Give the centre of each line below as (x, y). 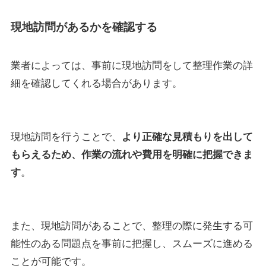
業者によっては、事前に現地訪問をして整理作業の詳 (132, 66)
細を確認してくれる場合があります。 (96, 84)
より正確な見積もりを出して (187, 137)
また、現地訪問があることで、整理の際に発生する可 (132, 226)
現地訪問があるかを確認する (84, 27)
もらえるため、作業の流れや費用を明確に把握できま (132, 154)
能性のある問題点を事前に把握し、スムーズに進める (132, 243)
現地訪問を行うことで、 (66, 137)
